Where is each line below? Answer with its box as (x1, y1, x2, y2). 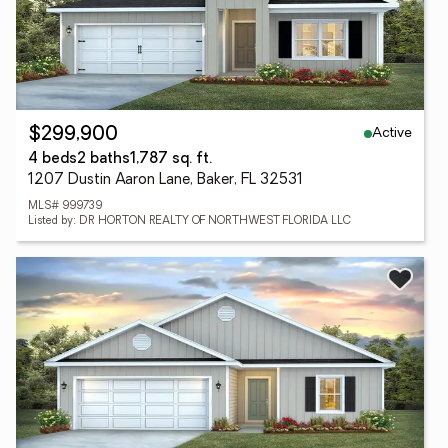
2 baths (77, 152, 130, 167)
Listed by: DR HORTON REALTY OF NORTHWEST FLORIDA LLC (28, 216, 351, 227)
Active (372, 125, 412, 141)
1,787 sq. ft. (130, 152, 212, 167)
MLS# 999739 (28, 201, 102, 212)
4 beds (28, 152, 77, 167)
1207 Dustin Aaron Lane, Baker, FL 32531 (28, 173, 303, 188)
